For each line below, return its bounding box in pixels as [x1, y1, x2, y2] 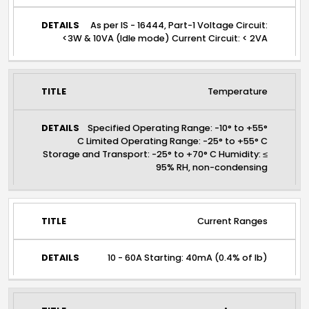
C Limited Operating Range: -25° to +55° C [77, 135, 268, 148]
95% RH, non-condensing [156, 161, 268, 174]
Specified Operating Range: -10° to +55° [88, 122, 268, 134]
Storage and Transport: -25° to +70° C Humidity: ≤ [43, 148, 268, 161]
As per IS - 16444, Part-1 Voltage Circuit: [90, 19, 268, 32]
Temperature [208, 86, 268, 98]
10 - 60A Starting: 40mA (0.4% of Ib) [108, 251, 268, 263]
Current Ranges [197, 215, 268, 227]
